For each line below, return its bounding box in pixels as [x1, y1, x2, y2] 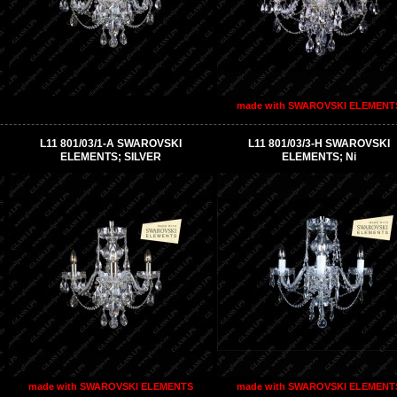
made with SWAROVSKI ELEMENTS [28, 380, 193, 392]
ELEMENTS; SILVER [60, 150, 161, 163]
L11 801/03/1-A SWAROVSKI [40, 136, 182, 150]
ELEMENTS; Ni [282, 150, 356, 163]
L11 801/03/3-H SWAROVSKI [248, 136, 390, 150]
